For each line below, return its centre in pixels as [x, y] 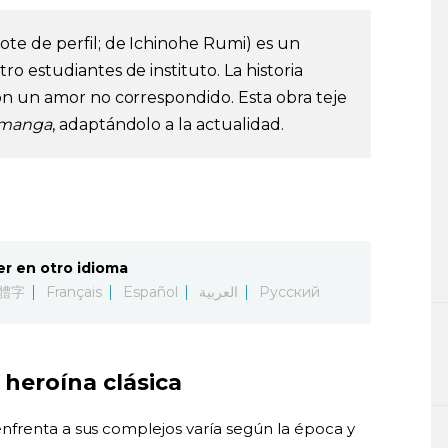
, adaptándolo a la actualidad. [168, 124]
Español [150, 291]
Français [74, 291]
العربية [218, 291]
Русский [289, 291]
